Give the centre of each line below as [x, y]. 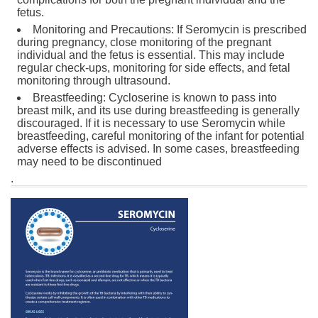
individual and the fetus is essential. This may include [151, 55]
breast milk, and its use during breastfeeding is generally [158, 110]
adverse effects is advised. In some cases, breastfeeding [158, 148]
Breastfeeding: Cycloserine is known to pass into [155, 97]
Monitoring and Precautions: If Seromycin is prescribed [170, 29]
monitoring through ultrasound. [94, 80]
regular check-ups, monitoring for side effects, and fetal [154, 67]
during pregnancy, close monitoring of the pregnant [144, 42]
